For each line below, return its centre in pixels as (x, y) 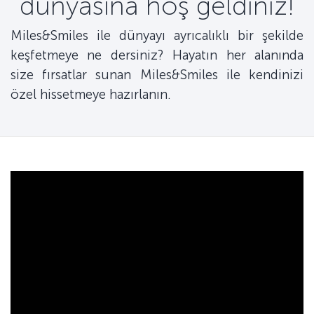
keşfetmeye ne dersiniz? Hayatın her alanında (157, 55)
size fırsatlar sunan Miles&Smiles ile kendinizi (157, 75)
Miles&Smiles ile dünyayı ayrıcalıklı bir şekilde (157, 36)
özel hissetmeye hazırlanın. (91, 95)
